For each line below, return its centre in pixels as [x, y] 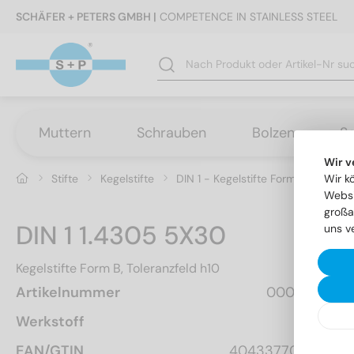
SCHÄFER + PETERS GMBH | [86, 17]
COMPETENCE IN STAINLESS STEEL [247, 17]
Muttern [65, 132]
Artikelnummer [68, 292]
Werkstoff [50, 321]
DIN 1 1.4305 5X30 [121, 235]
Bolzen [273, 132]
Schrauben [171, 132]
